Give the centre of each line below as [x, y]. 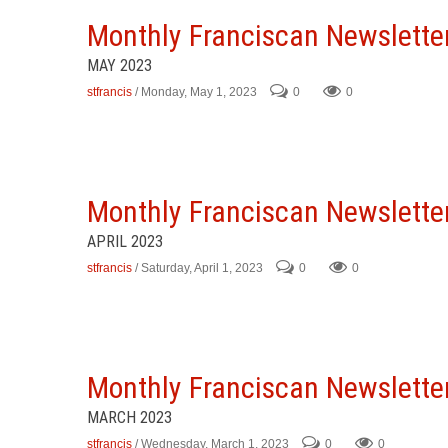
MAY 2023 [119, 65]
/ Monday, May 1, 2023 [196, 92]
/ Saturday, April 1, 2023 [199, 268]
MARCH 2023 [129, 417]
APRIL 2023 [125, 241]
